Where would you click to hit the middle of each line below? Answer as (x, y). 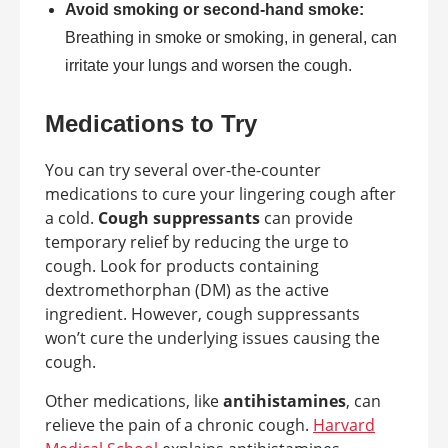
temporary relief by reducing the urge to (197, 242)
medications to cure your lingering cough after (220, 194)
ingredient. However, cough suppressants (202, 314)
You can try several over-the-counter (183, 170)
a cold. (71, 218)
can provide (306, 218)
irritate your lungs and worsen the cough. (208, 65)
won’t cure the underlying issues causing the (212, 338)
